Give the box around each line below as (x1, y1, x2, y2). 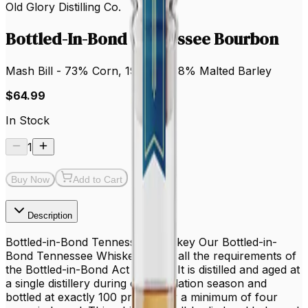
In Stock (5, 113, 49, 127)
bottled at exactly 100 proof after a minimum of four (5, 290, 278, 305)
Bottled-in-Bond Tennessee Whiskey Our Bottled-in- (5, 235, 277, 250)
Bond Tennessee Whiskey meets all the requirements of (5, 249, 296, 263)
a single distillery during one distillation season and (5, 276, 267, 291)
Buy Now (11, 173, 49, 185)
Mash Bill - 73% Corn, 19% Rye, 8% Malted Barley (5, 63, 272, 78)
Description (27, 210, 72, 221)
